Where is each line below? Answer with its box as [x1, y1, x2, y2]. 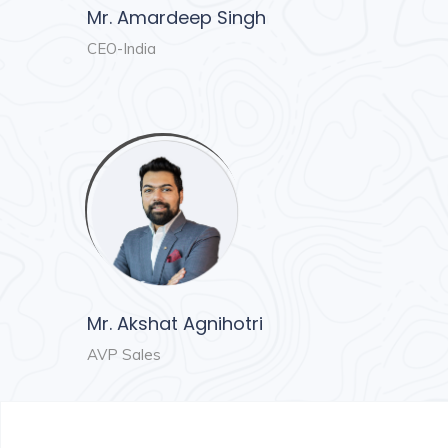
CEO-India [87, 39, 156, 59]
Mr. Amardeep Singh [87, 5, 266, 31]
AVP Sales [87, 345, 161, 365]
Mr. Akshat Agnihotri [87, 311, 263, 337]
